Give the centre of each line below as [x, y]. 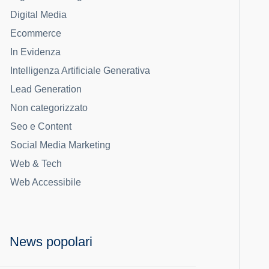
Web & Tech [36, 164]
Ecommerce [36, 33]
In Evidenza [35, 52]
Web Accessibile [46, 182]
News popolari [51, 242]
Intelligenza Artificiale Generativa [80, 71]
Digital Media [38, 15]
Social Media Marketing [60, 145]
